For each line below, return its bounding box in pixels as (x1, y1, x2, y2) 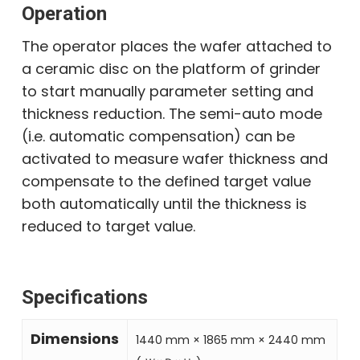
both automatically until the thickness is (22, 193, 308, 214)
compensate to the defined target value (22, 170, 312, 191)
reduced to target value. (22, 215, 196, 236)
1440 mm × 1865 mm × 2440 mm (136, 331, 326, 348)
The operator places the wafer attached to (22, 35, 333, 56)
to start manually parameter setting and (22, 80, 314, 101)
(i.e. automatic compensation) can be (22, 125, 296, 146)
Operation (22, 2, 108, 25)
